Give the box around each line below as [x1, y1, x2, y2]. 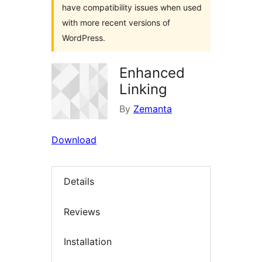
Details [64, 175, 94, 188]
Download [51, 134, 96, 146]
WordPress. [62, 33, 105, 43]
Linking [119, 81, 167, 98]
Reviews [64, 205, 100, 218]
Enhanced [119, 64, 185, 81]
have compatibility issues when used [62, 2, 202, 12]
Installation [64, 236, 112, 248]
